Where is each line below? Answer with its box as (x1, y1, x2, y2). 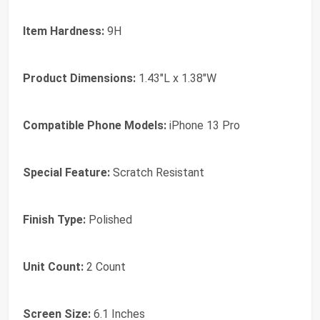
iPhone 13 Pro (166, 119, 240, 133)
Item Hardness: (23, 24, 104, 39)
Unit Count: (23, 260, 84, 274)
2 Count (84, 260, 126, 274)
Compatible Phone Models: (23, 119, 166, 133)
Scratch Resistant (110, 166, 204, 180)
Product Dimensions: (23, 71, 136, 86)
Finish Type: (23, 213, 86, 227)
